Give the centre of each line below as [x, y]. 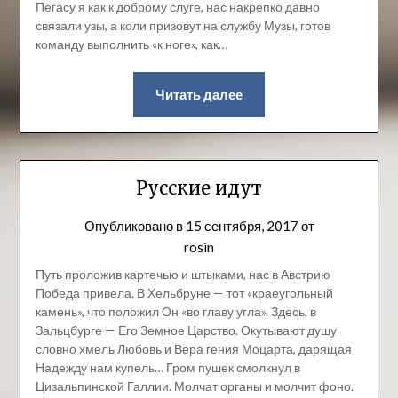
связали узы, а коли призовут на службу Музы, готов [183, 26]
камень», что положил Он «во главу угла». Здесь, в [175, 311]
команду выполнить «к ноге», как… [131, 44]
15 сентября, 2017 [242, 225]
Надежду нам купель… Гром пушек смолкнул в [167, 367]
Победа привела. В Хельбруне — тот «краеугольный [184, 292]
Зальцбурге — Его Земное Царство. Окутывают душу [186, 330]
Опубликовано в [135, 225]
